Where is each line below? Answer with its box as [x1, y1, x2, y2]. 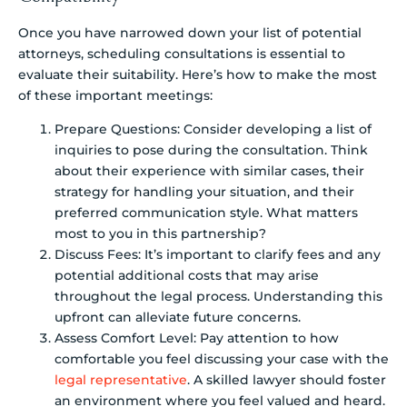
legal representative [55, 372, 187, 389]
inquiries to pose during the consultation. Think [55, 142, 368, 159]
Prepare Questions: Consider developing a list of [55, 121, 372, 138]
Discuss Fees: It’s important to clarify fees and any [55, 246, 381, 263]
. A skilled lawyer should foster [187, 372, 386, 389]
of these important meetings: [18, 86, 213, 104]
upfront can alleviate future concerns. [55, 309, 301, 326]
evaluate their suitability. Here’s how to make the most [18, 65, 377, 83]
